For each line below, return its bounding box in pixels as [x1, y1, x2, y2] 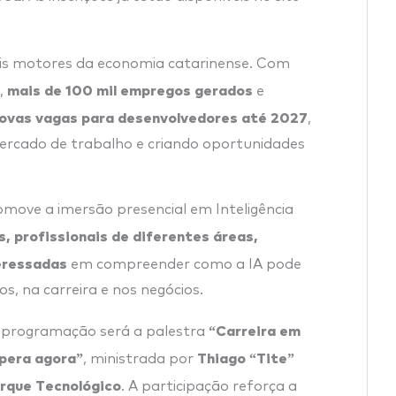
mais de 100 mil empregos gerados [7, 79, 253, 99]
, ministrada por [83, 351, 197, 366]
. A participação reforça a [121, 378, 297, 393]
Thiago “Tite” [197, 346, 294, 367]
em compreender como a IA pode [67, 256, 301, 271]
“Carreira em [209, 319, 301, 339]
